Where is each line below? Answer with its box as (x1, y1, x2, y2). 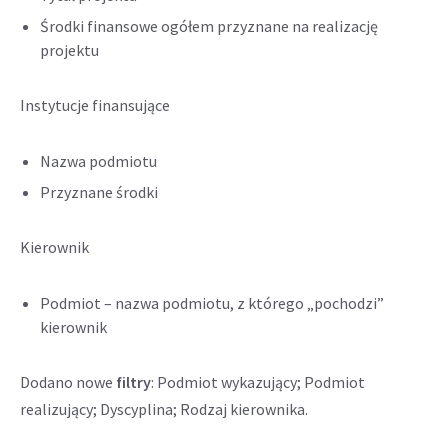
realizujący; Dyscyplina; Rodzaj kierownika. (20, 399, 308, 419)
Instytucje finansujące (20, 95, 170, 115)
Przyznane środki (40, 182, 158, 202)
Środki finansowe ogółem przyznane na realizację (40, 16, 378, 36)
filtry (116, 372, 151, 392)
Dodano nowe (20, 372, 116, 392)
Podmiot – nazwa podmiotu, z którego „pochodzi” (40, 293, 384, 313)
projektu (40, 40, 99, 60)
